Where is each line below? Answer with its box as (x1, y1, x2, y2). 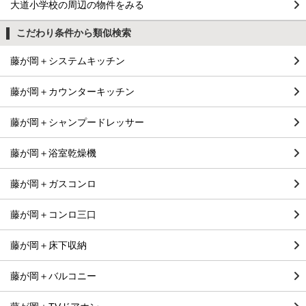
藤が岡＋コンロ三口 (10, 208, 96, 220)
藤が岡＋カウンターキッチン (10, 85, 135, 97)
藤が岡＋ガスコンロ (10, 178, 96, 189)
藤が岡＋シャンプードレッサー (10, 116, 144, 128)
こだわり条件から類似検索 (16, 27, 131, 39)
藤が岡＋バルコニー (10, 270, 96, 281)
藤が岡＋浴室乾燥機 (10, 147, 96, 158)
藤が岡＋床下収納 (10, 239, 87, 251)
